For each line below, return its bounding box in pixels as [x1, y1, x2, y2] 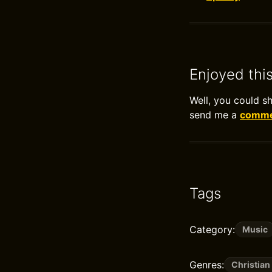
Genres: [189, 259, 224, 271]
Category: [189, 223, 235, 236]
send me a [189, 109, 240, 121]
